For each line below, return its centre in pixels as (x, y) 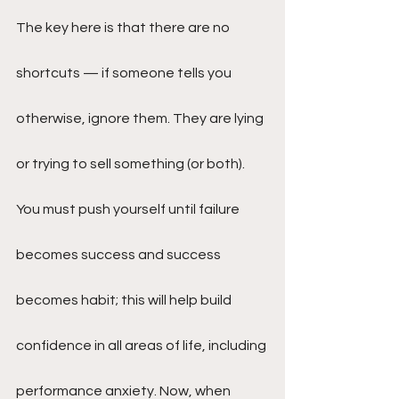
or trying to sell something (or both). (132, 164)
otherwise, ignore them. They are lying (141, 118)
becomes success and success (120, 255)
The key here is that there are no (124, 28)
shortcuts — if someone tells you (125, 73)
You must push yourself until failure (129, 209)
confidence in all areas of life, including (142, 346)
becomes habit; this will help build (125, 300)
